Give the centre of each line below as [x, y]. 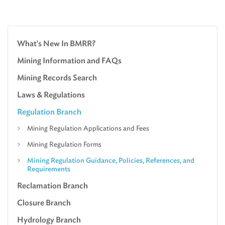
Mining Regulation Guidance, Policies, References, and [111, 160]
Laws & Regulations [51, 94]
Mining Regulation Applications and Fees [88, 128]
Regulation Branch [49, 111]
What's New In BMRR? [56, 43]
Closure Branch [44, 202]
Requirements [49, 168]
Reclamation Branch [52, 185]
